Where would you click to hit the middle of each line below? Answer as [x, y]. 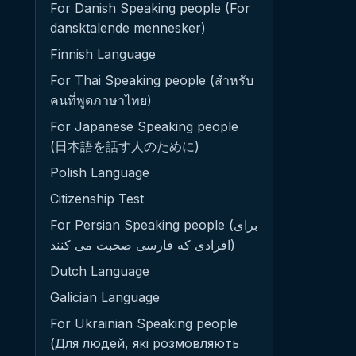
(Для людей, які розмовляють [145, 343]
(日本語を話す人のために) [125, 146]
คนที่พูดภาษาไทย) [101, 100]
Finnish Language [103, 54]
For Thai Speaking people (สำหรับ [152, 80]
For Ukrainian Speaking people [144, 323]
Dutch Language [100, 271]
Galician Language [105, 297]
